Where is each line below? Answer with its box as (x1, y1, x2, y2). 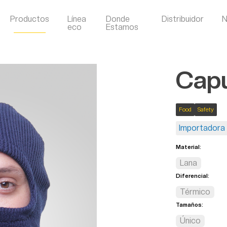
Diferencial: (175, 173, 209, 179)
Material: (175, 144, 201, 150)
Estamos (106, 22, 139, 32)
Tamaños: (175, 202, 203, 208)
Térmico (179, 187, 210, 197)
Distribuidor (162, 14, 204, 24)
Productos (10, 14, 50, 24)
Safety (197, 106, 214, 113)
